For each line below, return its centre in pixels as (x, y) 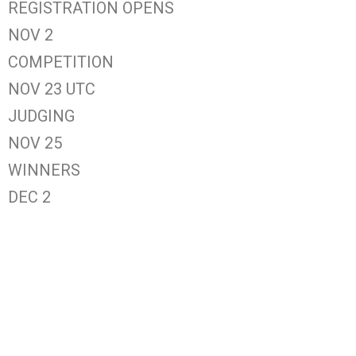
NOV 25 (35, 143)
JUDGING (41, 116)
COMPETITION (61, 62)
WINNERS (44, 170)
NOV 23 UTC (52, 89)
